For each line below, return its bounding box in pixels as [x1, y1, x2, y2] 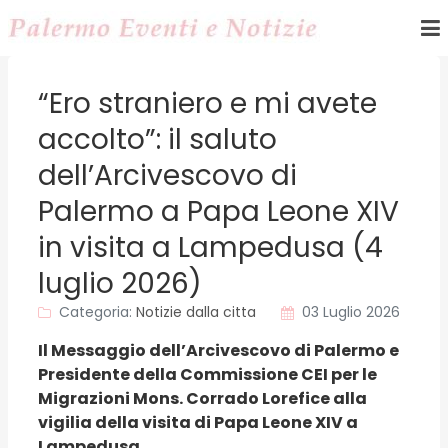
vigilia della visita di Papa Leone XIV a [38, 411, 358, 434]
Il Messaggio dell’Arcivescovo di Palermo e [38, 339, 399, 362]
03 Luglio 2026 [302, 302, 400, 322]
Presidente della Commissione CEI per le [38, 363, 377, 386]
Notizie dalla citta [136, 302, 256, 322]
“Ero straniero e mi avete [38, 84, 377, 123]
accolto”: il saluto [38, 120, 277, 159]
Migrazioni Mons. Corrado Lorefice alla [38, 387, 367, 410]
